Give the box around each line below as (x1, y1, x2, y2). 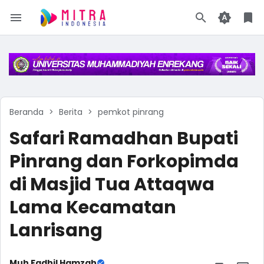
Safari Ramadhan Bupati (9, 126, 238, 151)
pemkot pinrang (98, 106, 164, 118)
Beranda (9, 106, 44, 118)
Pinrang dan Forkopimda (9, 149, 239, 174)
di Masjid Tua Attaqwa (9, 172, 214, 197)
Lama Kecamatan (9, 195, 176, 220)
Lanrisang (9, 218, 103, 243)
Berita (59, 106, 82, 118)
